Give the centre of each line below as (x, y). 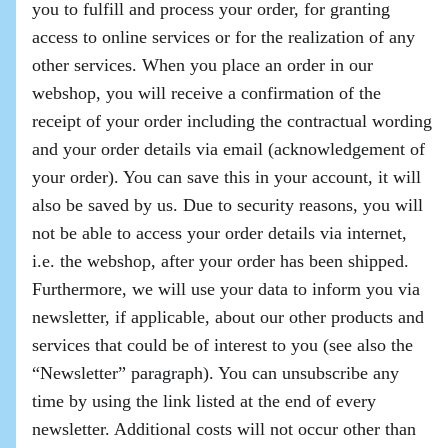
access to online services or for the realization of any (223, 37)
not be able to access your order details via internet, (219, 233)
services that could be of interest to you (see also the (222, 345)
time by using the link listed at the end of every (204, 401)
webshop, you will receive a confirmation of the (206, 93)
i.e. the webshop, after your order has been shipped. (220, 261)
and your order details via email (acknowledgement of (228, 149)
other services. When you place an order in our (202, 65)
